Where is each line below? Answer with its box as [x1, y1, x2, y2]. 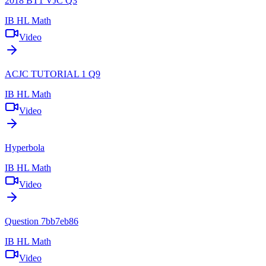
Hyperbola [5, 142, 45, 153]
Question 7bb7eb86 [5, 216, 78, 226]
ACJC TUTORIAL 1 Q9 [5, 68, 100, 79]
